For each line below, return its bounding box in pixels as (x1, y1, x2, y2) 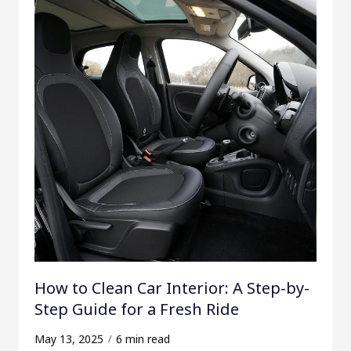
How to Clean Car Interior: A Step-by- (34, 277, 309, 299)
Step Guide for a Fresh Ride (34, 298, 239, 320)
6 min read (115, 331, 170, 346)
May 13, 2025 (34, 331, 103, 346)
